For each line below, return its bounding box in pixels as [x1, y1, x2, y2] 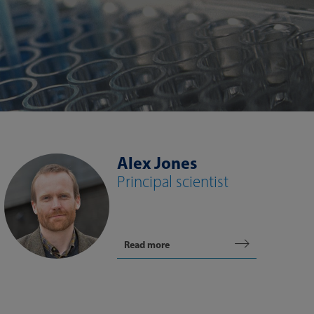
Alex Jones [117, 152, 197, 173]
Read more [124, 238, 170, 251]
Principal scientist [117, 172, 228, 191]
